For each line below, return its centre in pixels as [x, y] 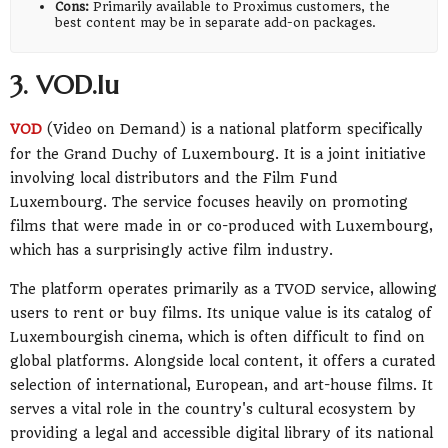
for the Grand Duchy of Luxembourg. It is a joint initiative [218, 153]
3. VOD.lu [64, 84]
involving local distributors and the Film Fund [174, 177]
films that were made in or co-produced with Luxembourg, [221, 225]
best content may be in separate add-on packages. [216, 22]
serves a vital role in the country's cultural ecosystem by [213, 409]
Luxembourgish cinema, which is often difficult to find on [217, 337]
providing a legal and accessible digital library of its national [221, 433]
